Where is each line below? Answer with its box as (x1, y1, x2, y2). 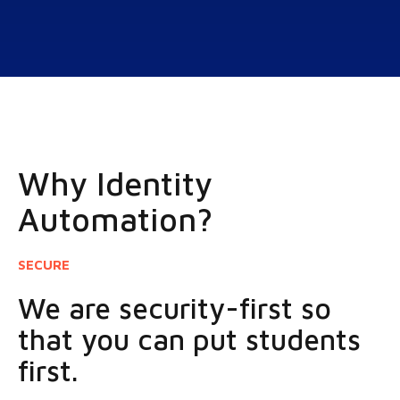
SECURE (18, 256, 70, 272)
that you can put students (18, 322, 361, 357)
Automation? (18, 199, 212, 238)
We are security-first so (18, 291, 331, 326)
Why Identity (18, 163, 212, 203)
